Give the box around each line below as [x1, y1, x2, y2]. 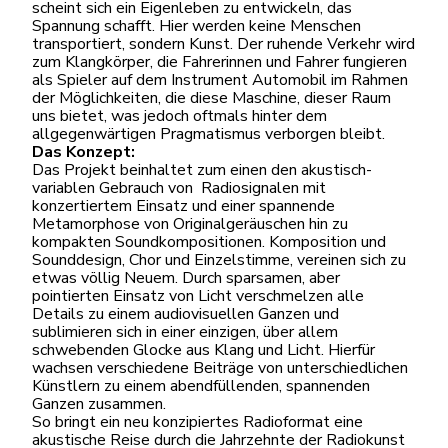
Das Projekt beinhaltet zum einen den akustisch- [32, 159, 372, 182]
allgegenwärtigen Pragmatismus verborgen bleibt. [32, 123, 385, 146]
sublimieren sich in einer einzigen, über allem [32, 321, 338, 344]
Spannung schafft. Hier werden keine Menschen [32, 15, 361, 38]
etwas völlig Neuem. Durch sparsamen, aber [32, 267, 340, 290]
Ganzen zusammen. [32, 393, 166, 416]
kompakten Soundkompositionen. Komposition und [32, 231, 386, 254]
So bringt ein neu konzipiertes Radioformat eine [32, 411, 363, 434]
